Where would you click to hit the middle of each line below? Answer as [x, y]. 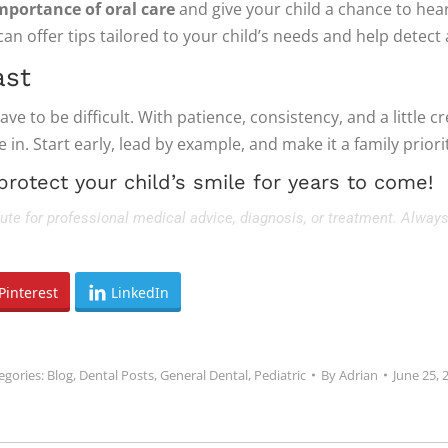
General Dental [204, 374]
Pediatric [280, 374]
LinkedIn [140, 292]
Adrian [358, 374]
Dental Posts [116, 374]
